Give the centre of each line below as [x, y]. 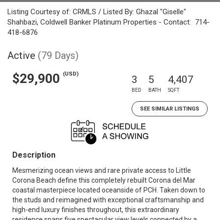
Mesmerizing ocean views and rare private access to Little [102, 170]
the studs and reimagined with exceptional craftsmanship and [108, 200]
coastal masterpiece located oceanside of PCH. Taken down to [109, 190]
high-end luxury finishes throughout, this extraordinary [96, 210]
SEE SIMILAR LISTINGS [170, 109]
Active [21, 55]
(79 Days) [58, 55]
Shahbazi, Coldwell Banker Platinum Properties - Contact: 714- [109, 22]
